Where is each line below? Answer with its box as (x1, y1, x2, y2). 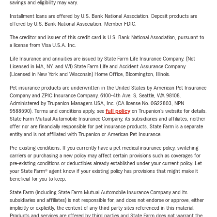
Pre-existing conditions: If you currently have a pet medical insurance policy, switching (10, 145, 199, 151)
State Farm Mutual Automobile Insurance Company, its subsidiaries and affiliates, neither (10, 116, 205, 122)
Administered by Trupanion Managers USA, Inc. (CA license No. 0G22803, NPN (10, 100, 184, 106)
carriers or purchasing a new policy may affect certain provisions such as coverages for (10, 153, 201, 158)
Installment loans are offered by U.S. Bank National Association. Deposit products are (10, 13, 197, 19)
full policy (106, 108, 130, 114)
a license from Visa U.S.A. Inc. (10, 42, 76, 48)
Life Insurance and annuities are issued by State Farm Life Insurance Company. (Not (10, 56, 195, 62)
